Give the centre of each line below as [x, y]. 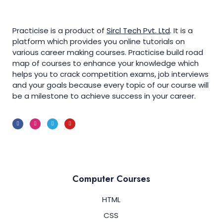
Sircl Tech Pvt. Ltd [138, 30]
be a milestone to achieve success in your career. [104, 96]
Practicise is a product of [59, 30]
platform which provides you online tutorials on [99, 41]
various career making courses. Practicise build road [108, 52]
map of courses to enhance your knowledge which [106, 63]
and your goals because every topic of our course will [111, 85]
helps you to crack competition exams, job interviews [111, 74]
